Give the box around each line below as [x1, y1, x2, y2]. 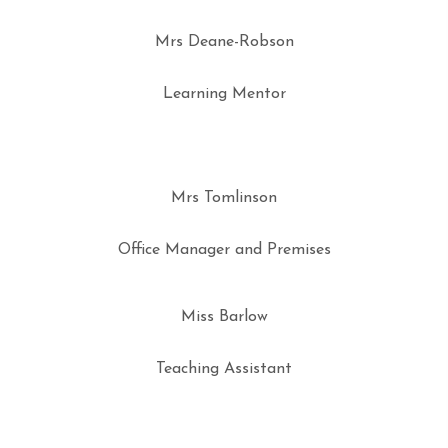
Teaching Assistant [156, 361, 292, 377]
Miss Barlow [180, 309, 268, 325]
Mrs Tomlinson [171, 190, 277, 206]
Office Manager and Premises [117, 242, 331, 258]
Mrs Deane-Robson [154, 34, 294, 50]
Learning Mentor [162, 86, 286, 102]
